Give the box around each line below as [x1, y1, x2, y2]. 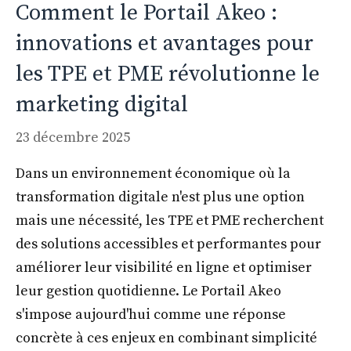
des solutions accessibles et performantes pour [16, 235, 321, 254]
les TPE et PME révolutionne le [16, 60, 320, 89]
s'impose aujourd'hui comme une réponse [16, 306, 286, 324]
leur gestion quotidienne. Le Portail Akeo [16, 282, 281, 301]
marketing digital [16, 91, 188, 119]
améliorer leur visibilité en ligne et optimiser [16, 259, 312, 277]
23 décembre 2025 [16, 128, 130, 147]
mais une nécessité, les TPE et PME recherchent [16, 212, 324, 230]
